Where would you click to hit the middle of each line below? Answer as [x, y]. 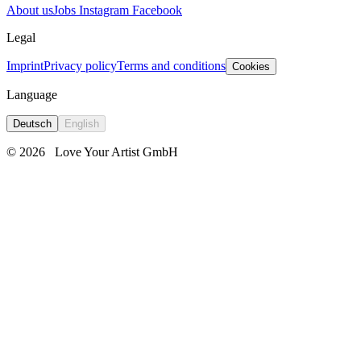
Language [32, 94]
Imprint [25, 65]
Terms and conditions [171, 65]
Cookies [251, 66]
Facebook [157, 10]
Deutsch [32, 123]
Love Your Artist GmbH [116, 151]
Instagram [104, 10]
